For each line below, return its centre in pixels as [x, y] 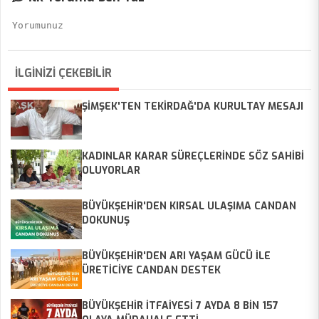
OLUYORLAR [111, 171]
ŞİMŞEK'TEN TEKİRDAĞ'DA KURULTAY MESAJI [193, 107]
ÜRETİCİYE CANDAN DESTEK [151, 271]
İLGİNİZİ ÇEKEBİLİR [63, 73]
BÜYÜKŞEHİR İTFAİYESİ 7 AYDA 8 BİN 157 [180, 306]
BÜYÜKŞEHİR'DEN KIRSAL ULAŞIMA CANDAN [189, 206]
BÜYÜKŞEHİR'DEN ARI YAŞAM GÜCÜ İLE [176, 256]
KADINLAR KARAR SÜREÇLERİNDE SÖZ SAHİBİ [193, 157]
